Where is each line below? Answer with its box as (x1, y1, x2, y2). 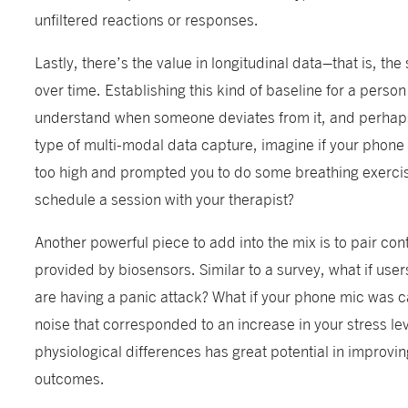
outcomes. (35, 367, 109, 387)
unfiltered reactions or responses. (35, 8, 263, 28)
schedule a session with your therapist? (35, 188, 299, 208)
